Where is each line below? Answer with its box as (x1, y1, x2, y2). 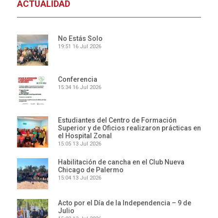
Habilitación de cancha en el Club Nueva (58, 158, 184, 166)
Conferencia (58, 75, 97, 83)
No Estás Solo (58, 35, 103, 42)
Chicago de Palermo (58, 166, 124, 174)
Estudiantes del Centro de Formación (58, 116, 177, 124)
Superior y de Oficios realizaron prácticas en (58, 124, 201, 132)
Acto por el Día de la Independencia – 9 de (58, 199, 191, 207)
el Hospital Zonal (58, 132, 112, 140)
